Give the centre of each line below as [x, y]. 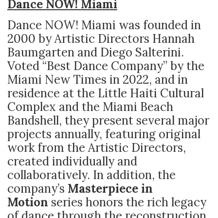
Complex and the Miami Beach [90, 107]
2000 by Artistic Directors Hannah [101, 38]
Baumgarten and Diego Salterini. [96, 52]
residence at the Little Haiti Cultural [106, 93]
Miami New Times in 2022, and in [98, 79]
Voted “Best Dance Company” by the [106, 66]
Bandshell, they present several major [108, 120]
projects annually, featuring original [104, 134]
